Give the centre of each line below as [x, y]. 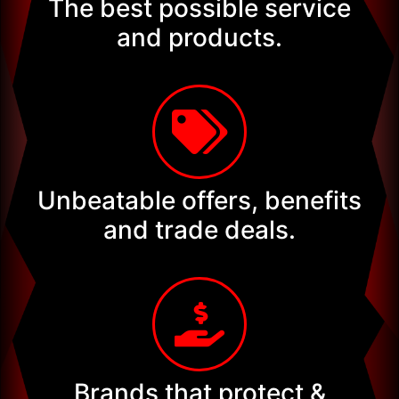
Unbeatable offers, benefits [199, 200]
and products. [199, 37]
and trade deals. [199, 229]
